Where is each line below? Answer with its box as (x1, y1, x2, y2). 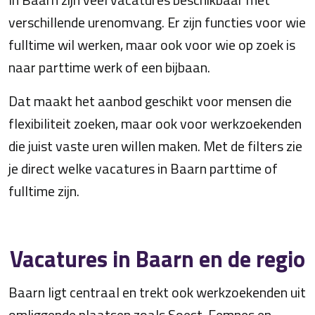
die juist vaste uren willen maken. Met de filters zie (8, 135, 302, 157)
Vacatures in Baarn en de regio (10, 242, 305, 276)
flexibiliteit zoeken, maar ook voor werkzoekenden (8, 112, 302, 134)
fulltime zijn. (8, 180, 79, 202)
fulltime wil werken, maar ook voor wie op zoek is (8, 34, 295, 56)
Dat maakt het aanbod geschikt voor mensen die (8, 90, 292, 112)
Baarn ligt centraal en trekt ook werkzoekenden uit (8, 281, 306, 303)
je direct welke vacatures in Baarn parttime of (8, 157, 278, 179)
